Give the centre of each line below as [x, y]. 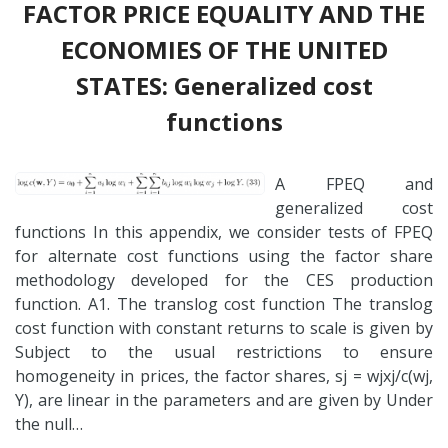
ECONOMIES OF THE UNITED [224, 49]
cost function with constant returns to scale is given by [224, 327]
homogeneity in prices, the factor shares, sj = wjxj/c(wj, [224, 375]
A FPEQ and [354, 183]
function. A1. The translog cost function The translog [224, 303]
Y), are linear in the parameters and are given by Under [224, 399]
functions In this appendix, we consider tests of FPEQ [224, 231]
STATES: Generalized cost [224, 85]
